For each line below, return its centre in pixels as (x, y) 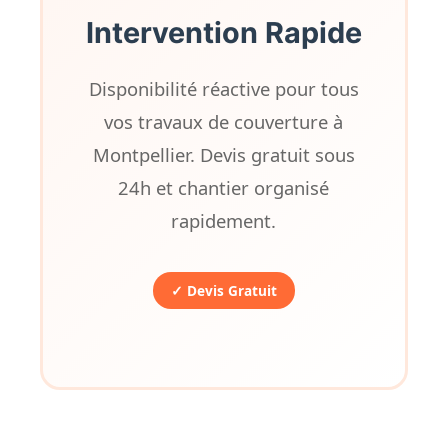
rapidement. (224, 220)
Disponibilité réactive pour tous (223, 88)
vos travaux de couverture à (224, 121)
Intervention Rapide (223, 32)
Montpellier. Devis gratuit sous (223, 154)
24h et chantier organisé (224, 187)
